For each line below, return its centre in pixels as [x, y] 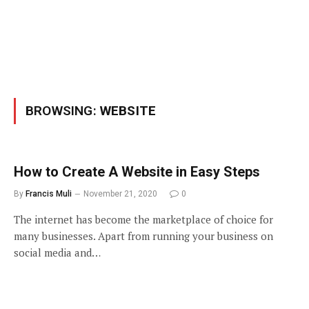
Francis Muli [49, 194]
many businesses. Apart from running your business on [143, 236]
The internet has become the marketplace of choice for [143, 219]
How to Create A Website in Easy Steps [137, 172]
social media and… [57, 252]
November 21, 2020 [120, 194]
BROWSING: [63, 111]
